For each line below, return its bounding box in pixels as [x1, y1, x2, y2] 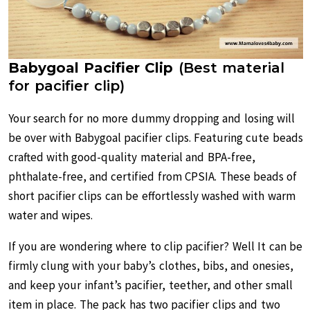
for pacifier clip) [8, 77, 125, 94]
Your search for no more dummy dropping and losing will [8, 111, 295, 126]
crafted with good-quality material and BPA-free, [8, 149, 255, 165]
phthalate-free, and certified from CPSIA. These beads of [8, 169, 298, 184]
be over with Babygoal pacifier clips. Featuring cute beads [8, 130, 303, 145]
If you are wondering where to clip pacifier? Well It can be [8, 239, 302, 254]
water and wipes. [8, 208, 96, 223]
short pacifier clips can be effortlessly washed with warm [8, 188, 295, 203]
